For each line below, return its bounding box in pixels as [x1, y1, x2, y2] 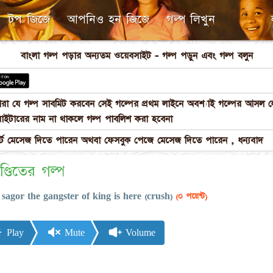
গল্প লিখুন [166, 12, 215, 27]
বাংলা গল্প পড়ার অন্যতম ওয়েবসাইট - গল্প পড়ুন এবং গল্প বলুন [20, 49, 253, 62]
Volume [122, 227, 155, 238]
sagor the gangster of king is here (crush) [2, 191, 172, 202]
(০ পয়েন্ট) [172, 191, 207, 202]
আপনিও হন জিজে [67, 12, 149, 27]
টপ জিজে [8, 12, 50, 27]
